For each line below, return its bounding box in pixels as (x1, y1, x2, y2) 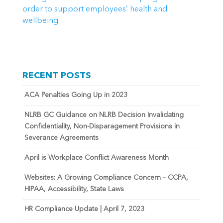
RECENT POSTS (22, 71, 91, 81)
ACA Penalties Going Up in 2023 (24, 92, 127, 99)
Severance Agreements (24, 134, 99, 142)
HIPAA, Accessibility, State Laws (24, 186, 124, 193)
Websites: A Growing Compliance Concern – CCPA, (24, 174, 188, 182)
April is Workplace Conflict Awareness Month (24, 154, 169, 162)
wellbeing (22, 16, 58, 25)
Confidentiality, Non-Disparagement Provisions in (24, 123, 180, 130)
